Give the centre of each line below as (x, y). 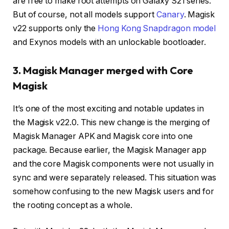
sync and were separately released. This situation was (114, 177)
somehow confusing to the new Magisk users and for (114, 191)
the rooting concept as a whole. (73, 205)
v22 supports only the (55, 28)
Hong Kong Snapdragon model (157, 28)
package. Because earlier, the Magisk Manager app (110, 150)
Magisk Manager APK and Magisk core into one (103, 136)
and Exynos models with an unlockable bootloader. (111, 42)
